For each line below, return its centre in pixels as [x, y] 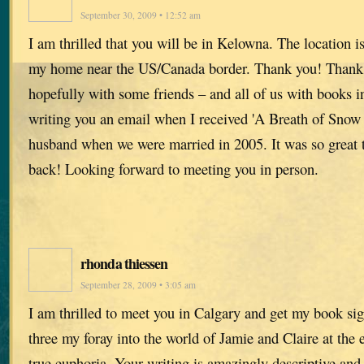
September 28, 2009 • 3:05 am [138, 284]
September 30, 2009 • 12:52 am [141, 15]
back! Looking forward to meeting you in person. [173, 168]
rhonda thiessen [124, 263]
